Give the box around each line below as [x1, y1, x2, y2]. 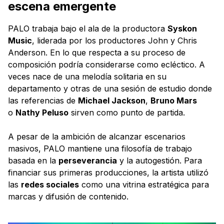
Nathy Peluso [15, 107, 68, 117]
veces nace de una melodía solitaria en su [8, 71, 166, 81]
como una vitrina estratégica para [79, 179, 209, 189]
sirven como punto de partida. [68, 107, 185, 117]
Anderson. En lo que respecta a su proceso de [8, 47, 185, 57]
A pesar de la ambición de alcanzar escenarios [8, 131, 185, 141]
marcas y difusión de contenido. [8, 191, 131, 201]
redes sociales [21, 179, 79, 189]
